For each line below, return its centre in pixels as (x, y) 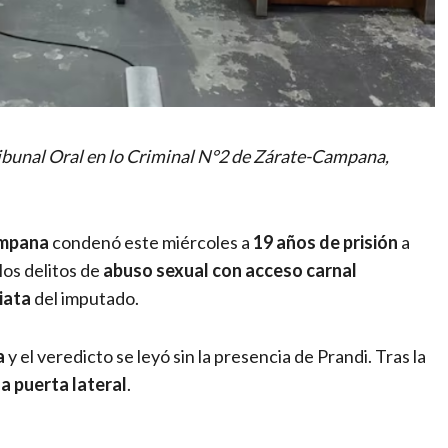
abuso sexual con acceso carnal (230, 269)
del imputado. (85, 297)
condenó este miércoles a (151, 241)
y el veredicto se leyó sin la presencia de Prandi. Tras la (215, 355)
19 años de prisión (325, 241)
